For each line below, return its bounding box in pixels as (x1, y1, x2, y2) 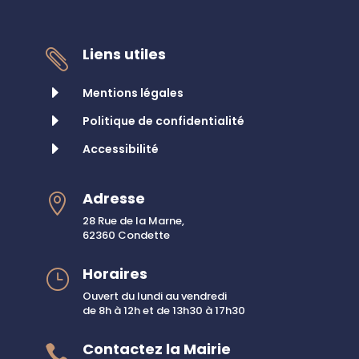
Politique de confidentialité (83, 113, 244, 130)
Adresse (83, 188, 145, 209)
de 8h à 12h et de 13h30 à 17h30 (83, 303, 245, 319)
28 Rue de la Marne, (83, 213, 184, 229)
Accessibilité (83, 141, 159, 158)
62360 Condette (83, 228, 170, 244)
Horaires (83, 264, 147, 284)
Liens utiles (83, 44, 166, 65)
